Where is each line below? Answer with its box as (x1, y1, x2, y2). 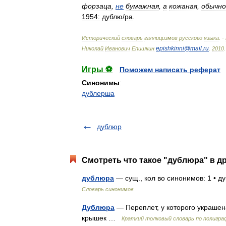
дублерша (82, 89, 115, 97)
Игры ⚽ (82, 65, 112, 74)
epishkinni (156, 45, 184, 52)
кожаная (169, 2, 197, 10)
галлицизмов (144, 35, 178, 41)
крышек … (82, 214, 122, 222)
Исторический (82, 35, 120, 41)
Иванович (105, 45, 130, 51)
